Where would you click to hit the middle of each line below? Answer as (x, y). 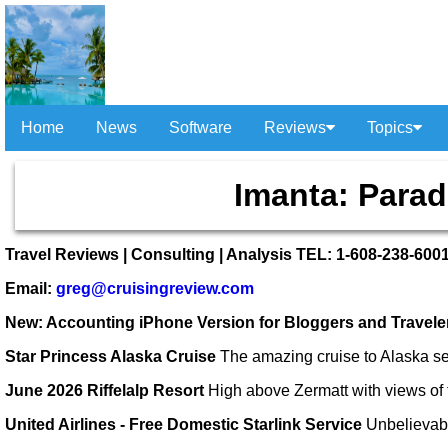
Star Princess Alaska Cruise (110, 356)
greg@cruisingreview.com (155, 288)
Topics (390, 127)
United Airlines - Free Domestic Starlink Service (183, 424)
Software (200, 127)
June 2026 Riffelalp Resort (106, 390)
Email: (30, 288)
